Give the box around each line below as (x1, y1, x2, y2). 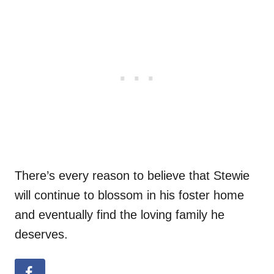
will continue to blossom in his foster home (15, 188, 244, 202)
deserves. (15, 228, 68, 242)
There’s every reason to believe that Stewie (15, 169, 250, 183)
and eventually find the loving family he (15, 208, 224, 222)
